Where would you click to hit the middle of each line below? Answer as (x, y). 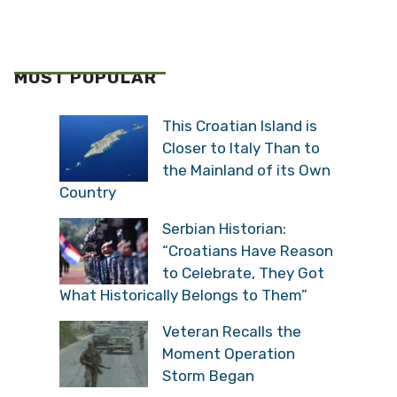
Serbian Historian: (224, 228)
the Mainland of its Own (246, 170)
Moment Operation (229, 353)
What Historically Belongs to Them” (183, 295)
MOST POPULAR (86, 78)
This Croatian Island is (240, 125)
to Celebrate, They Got (243, 272)
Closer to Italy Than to (241, 148)
